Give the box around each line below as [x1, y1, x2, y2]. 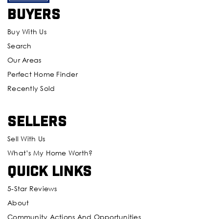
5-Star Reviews [7, 184, 57, 193]
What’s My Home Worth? [7, 148, 93, 157]
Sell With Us [7, 134, 45, 143]
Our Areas [7, 55, 42, 64]
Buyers [7, 5, 61, 22]
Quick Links [7, 162, 92, 178]
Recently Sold [7, 84, 55, 92]
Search [7, 41, 32, 50]
